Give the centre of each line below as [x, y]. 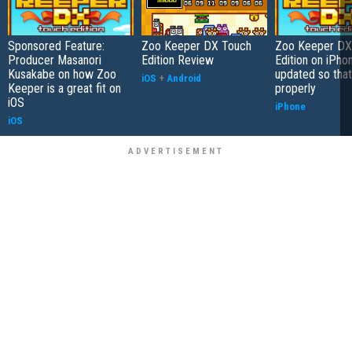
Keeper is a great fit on [64, 88]
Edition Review [178, 60]
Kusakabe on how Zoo [62, 74]
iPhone [290, 106]
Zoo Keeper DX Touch [196, 46]
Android [184, 78]
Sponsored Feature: [56, 46]
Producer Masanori [55, 60]
